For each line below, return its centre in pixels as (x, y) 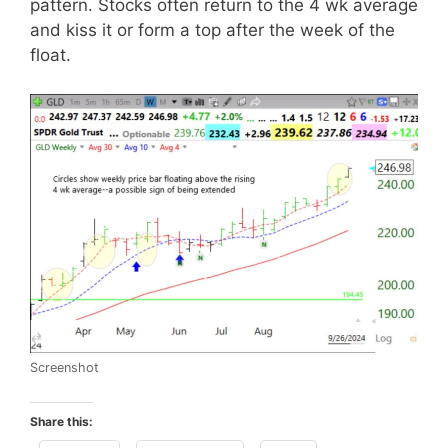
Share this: (61, 422)
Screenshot (64, 367)
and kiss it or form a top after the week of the (212, 30)
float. (50, 55)
